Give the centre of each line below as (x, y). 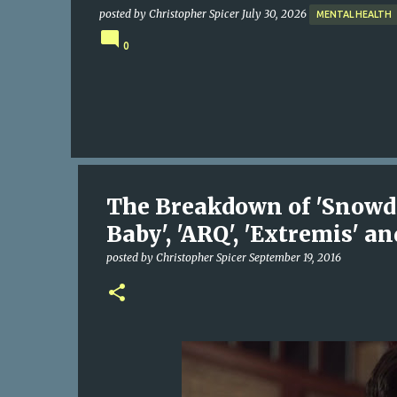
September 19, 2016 (295, 257)
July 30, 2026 (275, 13)
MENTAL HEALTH (354, 14)
